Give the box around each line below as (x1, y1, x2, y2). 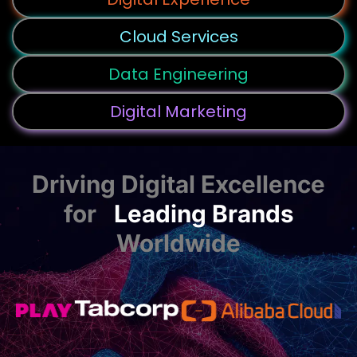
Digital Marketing (110, 100, 247, 123)
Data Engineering (108, 62, 249, 85)
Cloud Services (119, 25, 238, 48)
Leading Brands (113, 199, 294, 228)
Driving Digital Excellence (32, 170, 325, 198)
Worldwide (116, 229, 241, 257)
